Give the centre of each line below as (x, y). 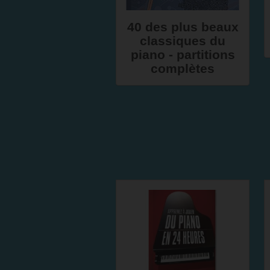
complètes (183, 68)
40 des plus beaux (183, 27)
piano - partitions (183, 55)
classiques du (183, 41)
